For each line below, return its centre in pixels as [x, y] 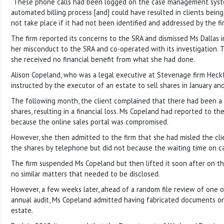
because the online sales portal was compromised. [90, 121]
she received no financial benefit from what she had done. [103, 59]
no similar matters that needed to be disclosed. [85, 173]
